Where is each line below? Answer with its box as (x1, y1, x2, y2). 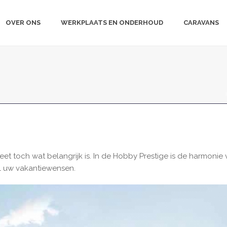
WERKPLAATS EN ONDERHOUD (61, 19, 163, 27)
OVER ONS (6, 19, 41, 27)
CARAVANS (183, 19, 219, 27)
